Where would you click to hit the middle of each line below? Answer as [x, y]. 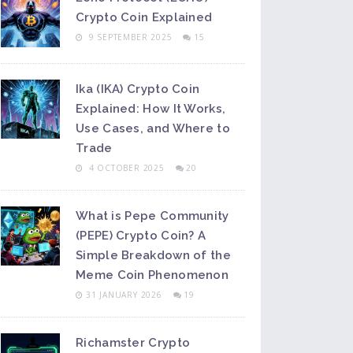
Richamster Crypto [133, 343]
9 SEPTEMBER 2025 [130, 37]
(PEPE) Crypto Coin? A [141, 236]
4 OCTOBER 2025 [126, 168]
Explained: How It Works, [151, 109]
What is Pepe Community [152, 216]
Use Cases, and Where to [153, 128]
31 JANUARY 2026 [125, 295]
